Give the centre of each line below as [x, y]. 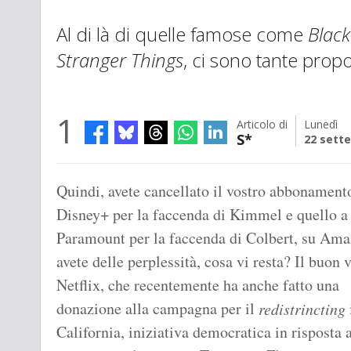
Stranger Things [120, 60]
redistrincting [302, 309]
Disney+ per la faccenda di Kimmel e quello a [202, 215]
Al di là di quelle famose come [182, 34]
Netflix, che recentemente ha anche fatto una [198, 285]
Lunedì [321, 125]
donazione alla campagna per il [157, 309]
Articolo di [262, 125]
